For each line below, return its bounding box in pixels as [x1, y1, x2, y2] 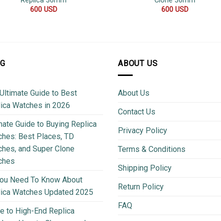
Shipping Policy [118, 163, 172, 173]
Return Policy [118, 182, 164, 192]
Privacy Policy [118, 126, 167, 136]
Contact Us [118, 107, 155, 117]
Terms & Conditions [118, 145, 185, 154]
